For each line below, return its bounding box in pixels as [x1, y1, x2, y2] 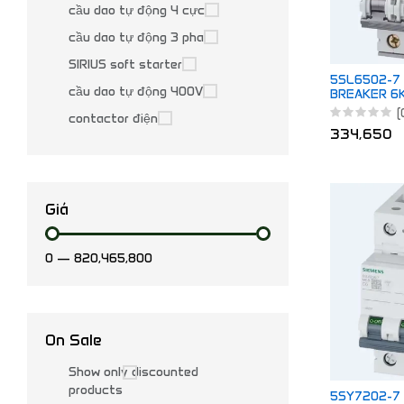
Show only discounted [69, 364, 198, 380]
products [69, 382, 123, 398]
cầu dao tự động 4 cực [69, 3, 205, 18]
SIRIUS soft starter [69, 57, 182, 72]
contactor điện [69, 111, 158, 126]
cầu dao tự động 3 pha [69, 30, 204, 45]
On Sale [45, 330, 102, 350]
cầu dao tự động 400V [69, 84, 203, 99]
